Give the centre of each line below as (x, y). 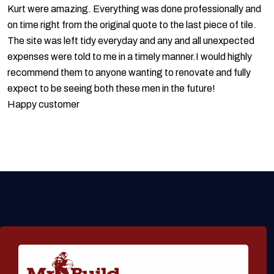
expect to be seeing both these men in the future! (111, 89)
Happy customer (43, 105)
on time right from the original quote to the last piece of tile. (132, 25)
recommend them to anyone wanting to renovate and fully (129, 73)
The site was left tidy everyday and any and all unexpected (131, 41)
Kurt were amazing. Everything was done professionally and (134, 9)
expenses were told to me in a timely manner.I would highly (130, 57)
